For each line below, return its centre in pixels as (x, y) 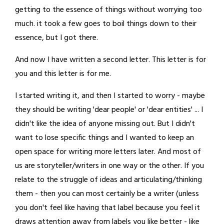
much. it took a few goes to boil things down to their (106, 24)
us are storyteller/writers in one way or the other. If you (109, 166)
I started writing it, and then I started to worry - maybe (110, 96)
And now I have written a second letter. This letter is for (110, 60)
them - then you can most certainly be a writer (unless (107, 194)
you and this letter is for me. (63, 74)
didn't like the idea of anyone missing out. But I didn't (105, 124)
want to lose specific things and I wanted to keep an (104, 138)
